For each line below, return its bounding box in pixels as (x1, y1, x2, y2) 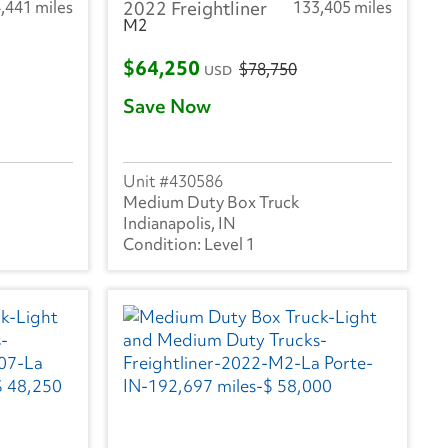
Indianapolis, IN (123, 212, 236, 235)
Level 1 (204, 233, 255, 256)
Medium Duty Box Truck (123, 191, 300, 214)
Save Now (123, 93, 211, 120)
